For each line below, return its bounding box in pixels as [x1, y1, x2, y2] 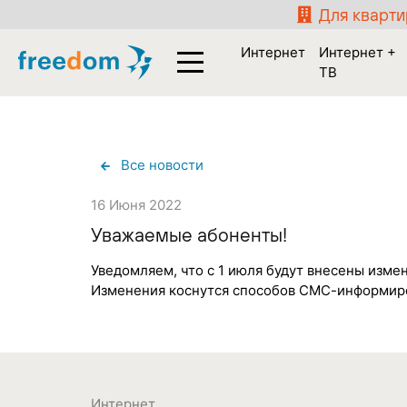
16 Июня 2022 [91, 196, 182, 213]
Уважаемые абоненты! [91, 223, 287, 245]
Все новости [120, 155, 203, 174]
